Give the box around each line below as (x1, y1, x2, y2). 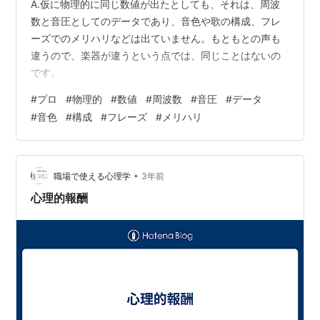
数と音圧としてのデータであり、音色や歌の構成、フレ (31, 15, 281, 28)
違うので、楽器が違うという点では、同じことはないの (31, 49, 281, 62)
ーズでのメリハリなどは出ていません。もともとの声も (31, 32, 281, 45)
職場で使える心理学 (54, 170, 131, 181)
